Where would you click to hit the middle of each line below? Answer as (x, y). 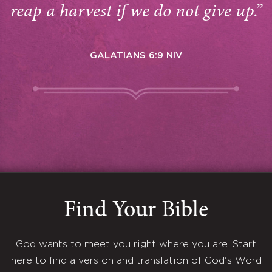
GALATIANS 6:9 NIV (136, 56)
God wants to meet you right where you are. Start (136, 245)
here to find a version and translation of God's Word (136, 261)
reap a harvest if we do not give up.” (136, 12)
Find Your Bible (136, 211)
